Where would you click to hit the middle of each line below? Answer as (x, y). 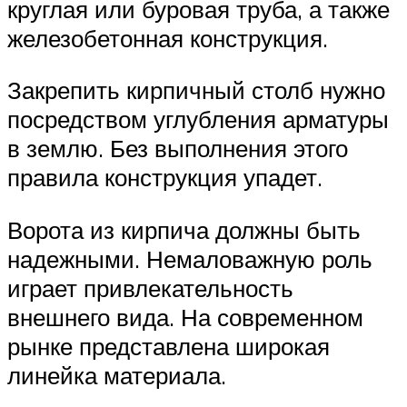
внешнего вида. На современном (185, 317)
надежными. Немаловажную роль (190, 258)
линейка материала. (117, 375)
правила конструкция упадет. (165, 178)
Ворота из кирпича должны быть (184, 229)
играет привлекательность (150, 288)
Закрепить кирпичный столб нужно (196, 90)
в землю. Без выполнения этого (178, 149)
